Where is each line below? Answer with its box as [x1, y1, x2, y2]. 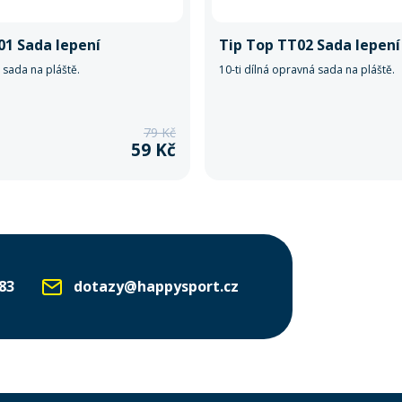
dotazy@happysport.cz [74, 275, 239, 296]
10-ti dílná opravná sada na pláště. [219, 62, 395, 77]
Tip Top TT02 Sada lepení [219, 35, 400, 55]
